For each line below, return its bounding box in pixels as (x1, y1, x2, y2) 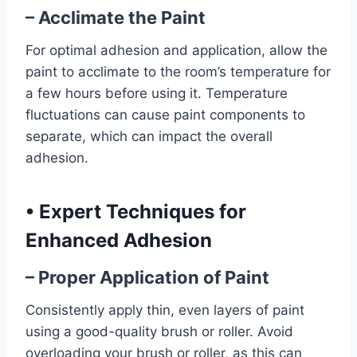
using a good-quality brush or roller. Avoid (25, 324, 293, 339)
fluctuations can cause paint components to (25, 107, 305, 123)
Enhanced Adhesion (25, 229, 212, 252)
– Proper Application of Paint (25, 267, 269, 288)
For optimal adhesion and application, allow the (25, 42, 328, 58)
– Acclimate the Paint (25, 7, 206, 28)
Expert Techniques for (34, 200, 246, 223)
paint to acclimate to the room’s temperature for (25, 64, 331, 80)
